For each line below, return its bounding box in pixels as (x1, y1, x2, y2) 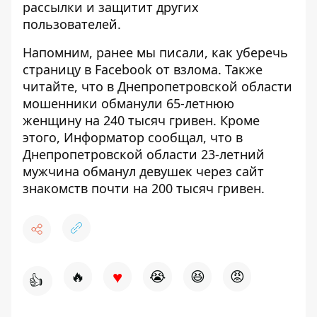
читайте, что (23, 78, 107, 96)
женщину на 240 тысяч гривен (23, 112, 213, 129)
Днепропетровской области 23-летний (23, 146, 265, 163)
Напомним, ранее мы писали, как (23, 44, 236, 62)
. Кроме (213, 112, 260, 129)
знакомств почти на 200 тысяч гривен (23, 180, 261, 197)
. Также (218, 61, 263, 79)
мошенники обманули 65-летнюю (23, 95, 234, 113)
